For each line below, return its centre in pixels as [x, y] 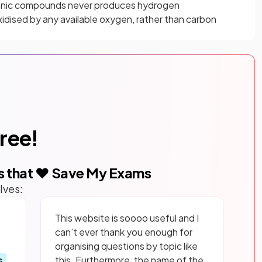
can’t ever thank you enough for [123, 232]
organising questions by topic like [126, 246]
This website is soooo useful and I [127, 218]
